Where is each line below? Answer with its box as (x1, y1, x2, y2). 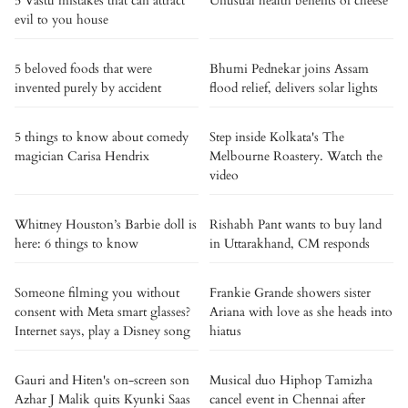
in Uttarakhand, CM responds (209, 235, 370, 252)
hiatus (209, 322, 241, 340)
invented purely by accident (15, 79, 161, 97)
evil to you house (15, 11, 108, 28)
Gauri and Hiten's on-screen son (15, 372, 189, 389)
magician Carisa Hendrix (15, 148, 149, 165)
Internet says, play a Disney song (15, 322, 190, 340)
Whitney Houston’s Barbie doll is (15, 216, 197, 233)
